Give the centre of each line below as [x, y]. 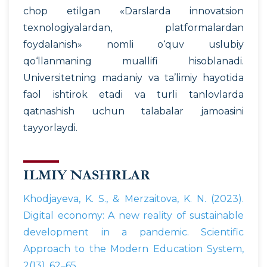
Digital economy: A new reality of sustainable [133, 216]
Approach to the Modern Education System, [133, 249]
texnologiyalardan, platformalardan [133, 27]
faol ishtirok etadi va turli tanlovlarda [133, 94]
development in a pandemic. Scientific [133, 232]
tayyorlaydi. [50, 128]
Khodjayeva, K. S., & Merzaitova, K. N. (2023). [133, 199]
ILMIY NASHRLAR [87, 175]
